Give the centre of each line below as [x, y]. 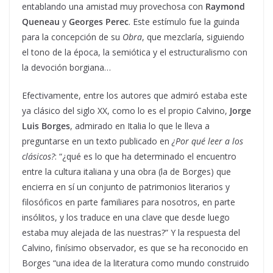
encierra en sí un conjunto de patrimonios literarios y [126, 186]
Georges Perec [99, 21]
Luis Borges [46, 126]
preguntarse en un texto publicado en [97, 141]
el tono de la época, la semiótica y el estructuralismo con [135, 52]
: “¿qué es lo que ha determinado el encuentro [146, 156]
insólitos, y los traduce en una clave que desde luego [126, 217]
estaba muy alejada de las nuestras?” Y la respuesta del [131, 232]
